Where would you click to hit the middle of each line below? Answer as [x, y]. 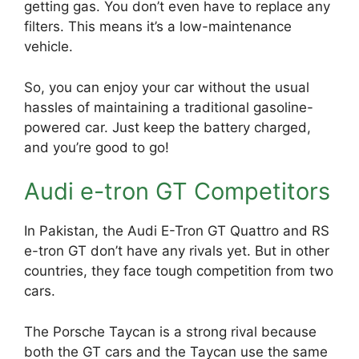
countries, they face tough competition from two [179, 271]
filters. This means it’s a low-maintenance [158, 26]
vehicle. [48, 46]
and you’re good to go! [97, 147]
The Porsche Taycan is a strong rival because [170, 331]
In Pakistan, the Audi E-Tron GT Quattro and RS [177, 231]
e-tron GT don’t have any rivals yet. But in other [177, 251]
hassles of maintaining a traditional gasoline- [169, 107]
